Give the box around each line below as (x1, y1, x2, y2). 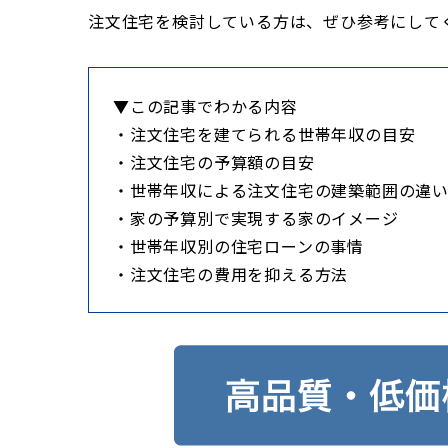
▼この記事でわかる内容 (113, 93, 298, 118)
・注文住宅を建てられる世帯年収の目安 (113, 121, 416, 146)
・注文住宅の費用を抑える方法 (113, 261, 349, 286)
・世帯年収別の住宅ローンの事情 (113, 233, 364, 258)
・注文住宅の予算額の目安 (113, 149, 315, 174)
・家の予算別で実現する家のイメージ (113, 205, 399, 230)
